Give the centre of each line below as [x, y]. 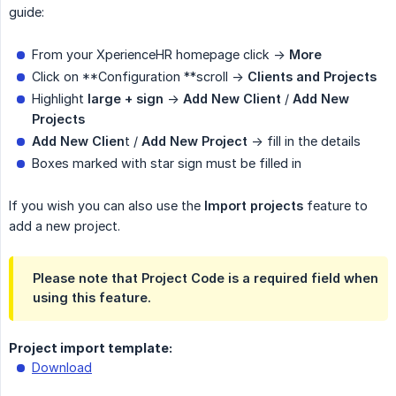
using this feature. [92, 298]
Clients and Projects [312, 77]
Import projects [254, 206]
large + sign [126, 99]
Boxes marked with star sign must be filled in [167, 164]
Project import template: [91, 348]
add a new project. [65, 226]
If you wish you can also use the [107, 206]
